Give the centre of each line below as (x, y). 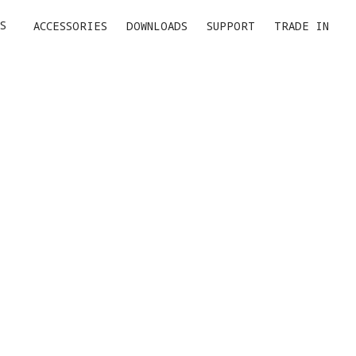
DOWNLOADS (157, 25)
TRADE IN (302, 25)
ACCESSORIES (70, 25)
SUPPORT (231, 25)
